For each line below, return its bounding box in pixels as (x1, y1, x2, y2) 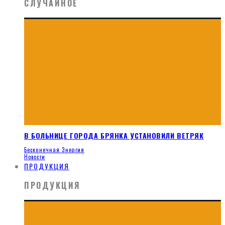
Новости (24, 153, 45, 161)
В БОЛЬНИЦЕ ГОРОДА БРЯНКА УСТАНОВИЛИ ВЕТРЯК (24, 130, 204, 141)
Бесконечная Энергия (24, 146, 84, 154)
